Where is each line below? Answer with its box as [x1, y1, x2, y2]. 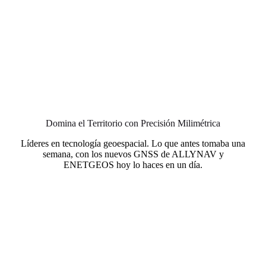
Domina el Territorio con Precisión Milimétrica [46, 118, 220, 129]
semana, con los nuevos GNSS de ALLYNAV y [42, 149, 224, 160]
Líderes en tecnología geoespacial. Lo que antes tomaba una [21, 138, 245, 149]
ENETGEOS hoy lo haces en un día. [64, 160, 202, 170]
